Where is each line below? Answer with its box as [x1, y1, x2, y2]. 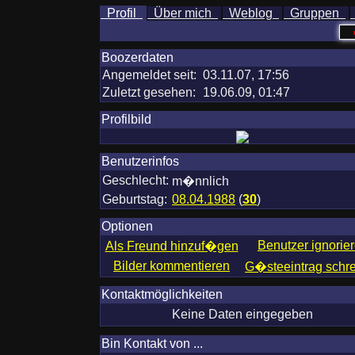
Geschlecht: [102, 174, 169, 187]
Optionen [101, 219, 153, 233]
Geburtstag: [102, 193, 167, 206]
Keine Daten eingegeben [171, 307, 313, 321]
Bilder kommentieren [113, 259, 230, 273]
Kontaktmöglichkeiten [101, 288, 223, 301]
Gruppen [284, 6, 345, 20]
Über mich [147, 6, 218, 20]
